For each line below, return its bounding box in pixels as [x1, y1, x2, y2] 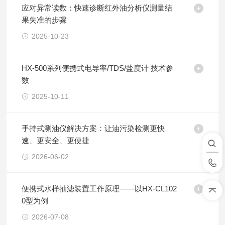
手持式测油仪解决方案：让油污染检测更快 [22, 124, 165, 133]
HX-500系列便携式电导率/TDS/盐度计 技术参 [22, 64, 174, 72]
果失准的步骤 [22, 16, 67, 24]
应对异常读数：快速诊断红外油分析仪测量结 [22, 4, 173, 12]
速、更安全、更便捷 [22, 136, 90, 145]
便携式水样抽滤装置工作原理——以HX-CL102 [22, 184, 177, 193]
